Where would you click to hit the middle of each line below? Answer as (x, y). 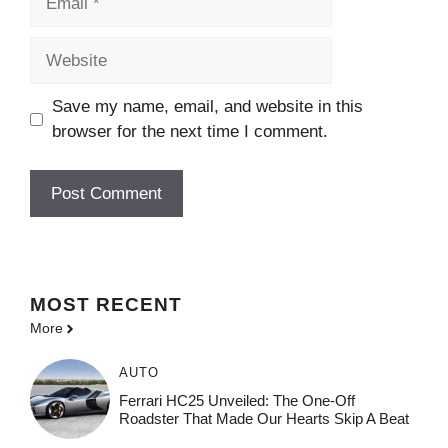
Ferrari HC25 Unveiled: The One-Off (236, 401)
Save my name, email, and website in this (207, 107)
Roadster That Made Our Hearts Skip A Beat (263, 419)
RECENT (139, 305)
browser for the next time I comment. (189, 132)
